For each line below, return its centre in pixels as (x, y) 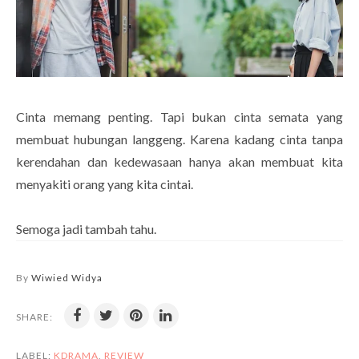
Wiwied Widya (67, 277)
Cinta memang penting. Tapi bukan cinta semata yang (179, 116)
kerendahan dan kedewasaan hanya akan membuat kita (179, 161)
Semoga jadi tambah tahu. (86, 228)
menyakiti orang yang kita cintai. (106, 184)
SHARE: (34, 317)
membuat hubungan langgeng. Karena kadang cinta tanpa (179, 139)
